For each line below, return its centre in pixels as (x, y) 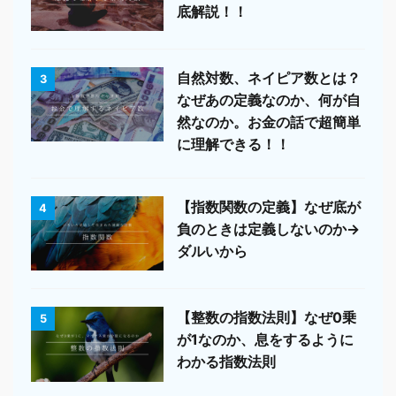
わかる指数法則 (226, 362)
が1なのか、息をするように (265, 340)
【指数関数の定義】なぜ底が (269, 206)
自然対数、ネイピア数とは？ (269, 77)
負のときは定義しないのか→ (268, 228)
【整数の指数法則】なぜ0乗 (267, 318)
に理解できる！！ (233, 144)
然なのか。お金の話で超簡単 (269, 122)
